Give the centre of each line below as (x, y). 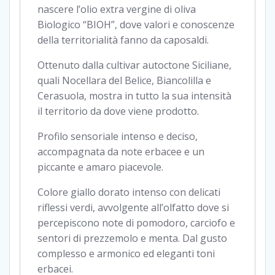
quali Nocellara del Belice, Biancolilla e (124, 81)
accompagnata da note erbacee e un (121, 152)
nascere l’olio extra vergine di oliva (117, 10)
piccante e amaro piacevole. (100, 167)
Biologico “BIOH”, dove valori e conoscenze (136, 25)
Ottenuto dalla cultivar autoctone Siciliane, (134, 65)
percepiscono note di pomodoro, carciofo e (136, 223)
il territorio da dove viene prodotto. (118, 111)
